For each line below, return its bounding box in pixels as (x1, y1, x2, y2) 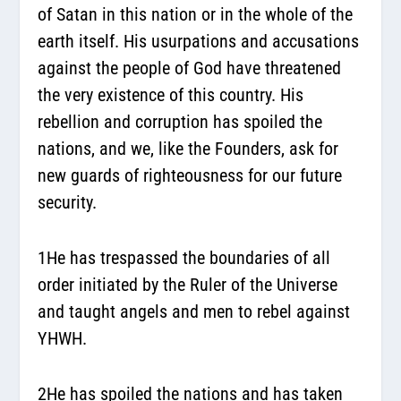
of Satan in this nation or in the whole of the (38, 3, 354, 25)
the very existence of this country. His (38, 83, 304, 106)
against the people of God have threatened (38, 56, 342, 79)
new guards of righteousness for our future (38, 164, 343, 186)
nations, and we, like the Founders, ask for (38, 137, 339, 159)
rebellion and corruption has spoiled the (38, 110, 323, 132)
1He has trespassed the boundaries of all (38, 246, 331, 269)
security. (38, 191, 98, 213)
